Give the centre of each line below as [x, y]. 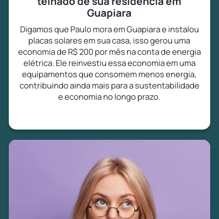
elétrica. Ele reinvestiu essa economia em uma [109, 63]
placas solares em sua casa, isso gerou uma [109, 41]
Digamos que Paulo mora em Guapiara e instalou [109, 29]
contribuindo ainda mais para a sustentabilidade [109, 86]
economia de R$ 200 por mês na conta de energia [109, 52]
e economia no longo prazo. [109, 97]
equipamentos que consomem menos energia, [109, 74]
